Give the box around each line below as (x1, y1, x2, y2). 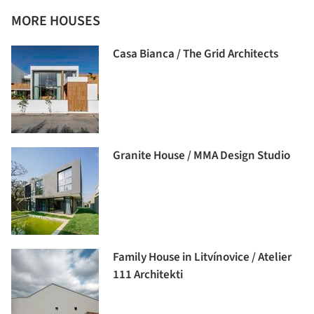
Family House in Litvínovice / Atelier (113, 249, 292, 266)
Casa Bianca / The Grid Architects (113, 46, 278, 63)
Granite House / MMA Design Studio (113, 147, 290, 165)
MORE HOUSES (11, 11, 100, 32)
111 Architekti (113, 266, 183, 284)
